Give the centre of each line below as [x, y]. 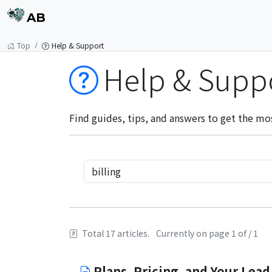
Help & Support [78, 45]
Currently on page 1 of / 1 [207, 233]
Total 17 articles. [116, 233]
